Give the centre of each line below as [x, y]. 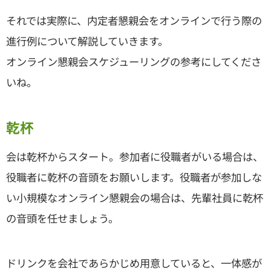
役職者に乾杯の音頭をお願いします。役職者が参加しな [134, 177]
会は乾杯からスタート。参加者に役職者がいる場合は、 [135, 156]
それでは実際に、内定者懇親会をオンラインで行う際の [134, 21]
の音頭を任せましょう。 [62, 218]
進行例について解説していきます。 [87, 41]
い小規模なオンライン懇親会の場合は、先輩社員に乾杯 [135, 197]
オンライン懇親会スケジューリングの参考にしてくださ [134, 62]
